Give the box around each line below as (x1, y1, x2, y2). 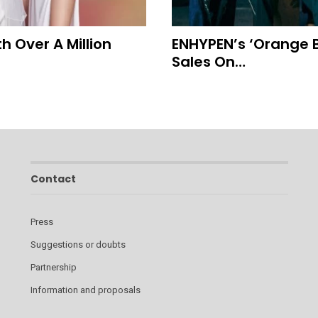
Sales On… (172, 51, 246, 72)
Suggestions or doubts (30, 239, 126, 251)
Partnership (30, 262, 77, 273)
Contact (30, 171, 76, 186)
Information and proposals (30, 285, 141, 296)
